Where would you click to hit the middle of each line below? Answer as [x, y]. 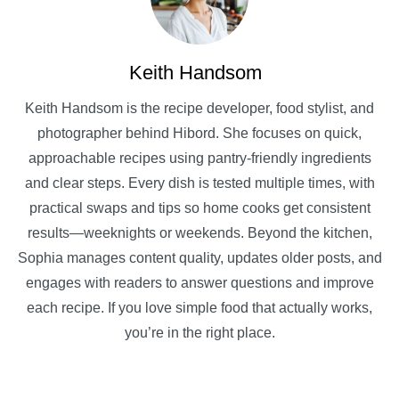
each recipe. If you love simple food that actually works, [199, 307]
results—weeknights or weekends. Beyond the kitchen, [199, 232]
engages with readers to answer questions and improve [199, 282]
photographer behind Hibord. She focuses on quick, [199, 133]
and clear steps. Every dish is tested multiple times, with [199, 183]
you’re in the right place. [199, 332]
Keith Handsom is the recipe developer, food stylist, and [199, 108]
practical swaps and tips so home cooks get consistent [199, 208]
